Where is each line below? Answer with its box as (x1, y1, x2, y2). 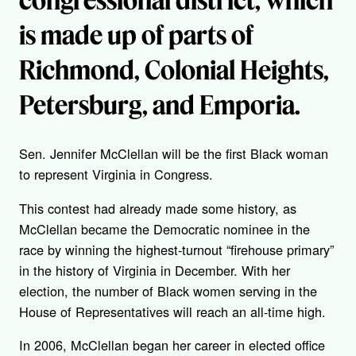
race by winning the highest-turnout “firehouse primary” (19, 239, 334, 259)
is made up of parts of (19, 18, 253, 51)
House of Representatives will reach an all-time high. (19, 301, 326, 321)
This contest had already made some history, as (19, 198, 296, 218)
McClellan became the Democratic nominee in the (19, 219, 310, 238)
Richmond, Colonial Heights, (19, 53, 329, 86)
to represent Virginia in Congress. (19, 164, 213, 184)
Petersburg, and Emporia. (19, 88, 305, 121)
